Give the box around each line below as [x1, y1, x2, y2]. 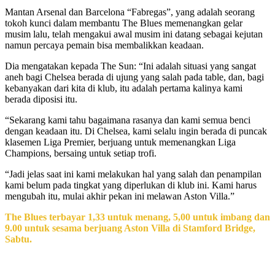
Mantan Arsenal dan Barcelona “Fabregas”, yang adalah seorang [5, 7, 255, 18]
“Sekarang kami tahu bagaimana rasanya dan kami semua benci [5, 115, 250, 126]
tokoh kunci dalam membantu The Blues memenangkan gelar [5, 18, 242, 29]
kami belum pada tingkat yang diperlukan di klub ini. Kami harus [5, 180, 257, 191]
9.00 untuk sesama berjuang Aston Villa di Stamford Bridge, [5, 223, 255, 234]
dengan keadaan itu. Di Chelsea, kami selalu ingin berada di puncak [5, 126, 267, 137]
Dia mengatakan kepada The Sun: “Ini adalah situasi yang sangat [5, 61, 256, 72]
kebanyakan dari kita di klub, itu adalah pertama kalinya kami [5, 83, 242, 94]
